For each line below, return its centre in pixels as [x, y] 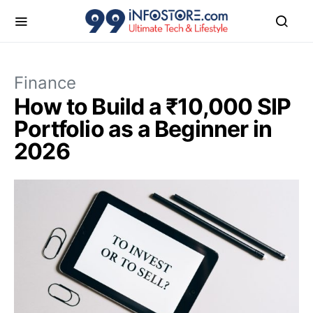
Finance [45, 83]
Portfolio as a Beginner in [143, 129]
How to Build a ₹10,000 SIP [153, 107]
